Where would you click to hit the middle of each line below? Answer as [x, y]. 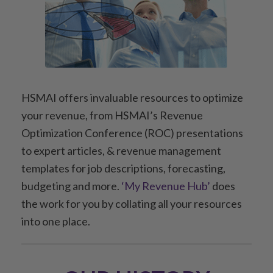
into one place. [56, 221]
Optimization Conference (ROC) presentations [132, 133]
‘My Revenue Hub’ [167, 186]
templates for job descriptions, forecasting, [123, 168]
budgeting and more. [71, 186]
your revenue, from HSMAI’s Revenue [112, 115]
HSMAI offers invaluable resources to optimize [132, 97]
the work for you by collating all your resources [132, 204]
